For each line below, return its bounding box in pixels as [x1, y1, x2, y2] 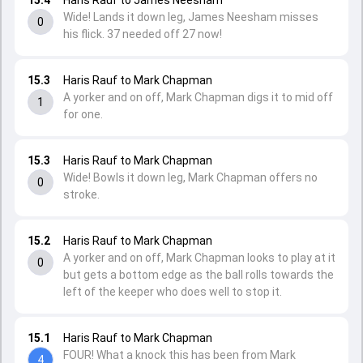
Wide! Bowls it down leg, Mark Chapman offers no [63, 171, 318, 184]
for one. [63, 108, 103, 121]
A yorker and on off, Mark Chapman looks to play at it [63, 251, 335, 264]
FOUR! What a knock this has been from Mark [63, 348, 296, 361]
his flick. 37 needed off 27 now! [63, 28, 222, 41]
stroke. [63, 188, 100, 201]
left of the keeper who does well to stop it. [63, 285, 282, 298]
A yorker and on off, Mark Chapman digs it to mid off [63, 91, 333, 104]
